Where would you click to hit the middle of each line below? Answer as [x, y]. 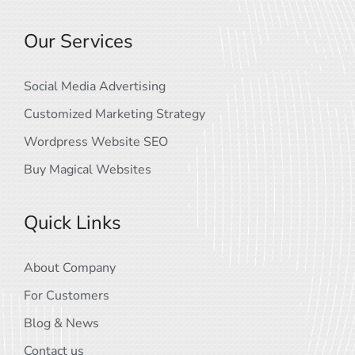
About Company [70, 268]
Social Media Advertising [95, 87]
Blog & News [61, 324]
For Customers [67, 296]
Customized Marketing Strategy [115, 115]
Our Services [78, 42]
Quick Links [73, 223]
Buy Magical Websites [88, 170]
